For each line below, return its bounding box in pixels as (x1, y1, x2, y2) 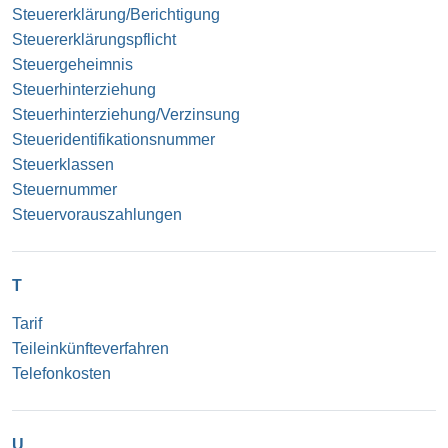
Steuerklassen (12, 155, 114, 173)
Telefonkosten (12, 364, 111, 382)
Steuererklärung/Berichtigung (12, 5, 220, 23)
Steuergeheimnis (12, 55, 133, 73)
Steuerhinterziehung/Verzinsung (12, 105, 240, 123)
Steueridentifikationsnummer (12, 130, 215, 148)
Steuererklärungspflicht (12, 30, 176, 48)
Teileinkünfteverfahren (12, 339, 169, 357)
